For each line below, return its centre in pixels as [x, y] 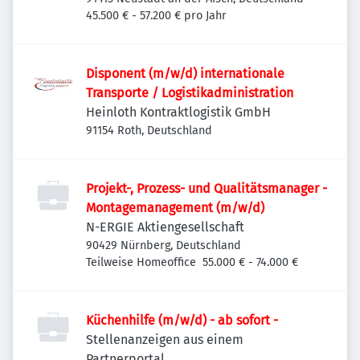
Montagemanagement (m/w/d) [175, 208]
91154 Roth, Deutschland [149, 131]
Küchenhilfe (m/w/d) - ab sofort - [218, 320]
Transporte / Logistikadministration [190, 93]
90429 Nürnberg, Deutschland [164, 245]
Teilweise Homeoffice [141, 262]
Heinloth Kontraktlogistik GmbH [178, 112]
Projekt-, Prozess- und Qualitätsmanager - [207, 188]
